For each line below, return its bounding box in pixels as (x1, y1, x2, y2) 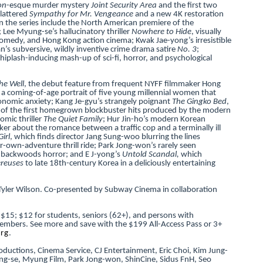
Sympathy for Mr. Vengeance (29, 9, 133, 19)
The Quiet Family (43, 115, 103, 124)
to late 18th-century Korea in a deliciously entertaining (25, 159, 215, 168)
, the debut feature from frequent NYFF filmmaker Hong (23, 80, 221, 89)
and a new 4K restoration (134, 9, 224, 19)
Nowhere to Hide (131, 27, 191, 36)
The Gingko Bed (171, 97, 227, 106)
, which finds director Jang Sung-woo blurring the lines (9, 133, 200, 141)
